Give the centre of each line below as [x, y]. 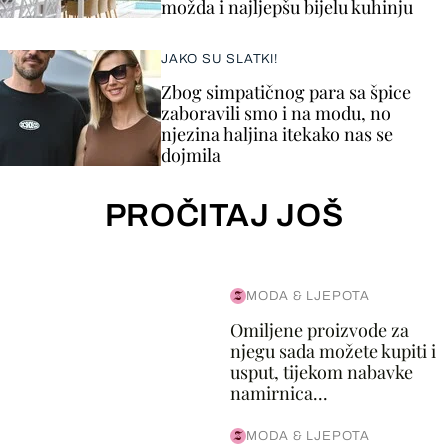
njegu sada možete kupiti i [332, 351]
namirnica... [278, 393]
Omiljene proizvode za [319, 330]
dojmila [191, 155]
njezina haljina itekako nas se [277, 134]
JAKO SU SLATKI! [219, 59]
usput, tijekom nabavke [321, 372]
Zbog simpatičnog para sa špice [286, 92]
